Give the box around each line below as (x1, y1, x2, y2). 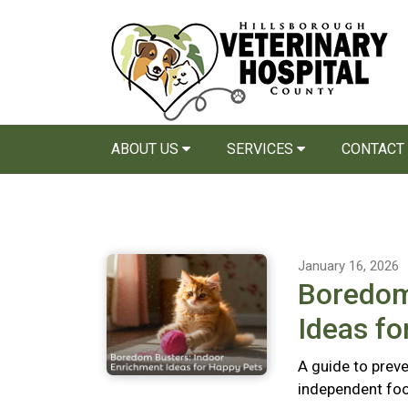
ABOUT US (111, 140, 182, 158)
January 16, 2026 (298, 258, 399, 274)
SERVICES (227, 140, 297, 158)
